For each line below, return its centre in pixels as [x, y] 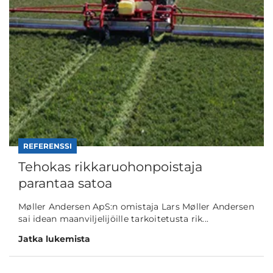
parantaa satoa [65, 183]
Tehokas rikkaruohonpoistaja [110, 167]
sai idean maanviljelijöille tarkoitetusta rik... [113, 219]
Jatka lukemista [54, 239]
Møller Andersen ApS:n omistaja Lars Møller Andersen [136, 207]
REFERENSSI [48, 146]
